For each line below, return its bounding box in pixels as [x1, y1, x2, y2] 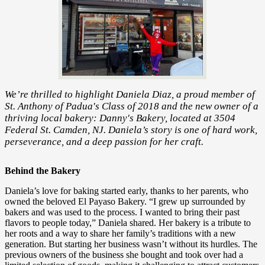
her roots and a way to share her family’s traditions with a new [5, 228, 236, 239]
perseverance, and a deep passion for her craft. [5, 135, 203, 147]
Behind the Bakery [5, 166, 80, 176]
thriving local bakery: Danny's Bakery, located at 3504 [5, 112, 235, 124]
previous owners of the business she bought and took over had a [5, 250, 243, 260]
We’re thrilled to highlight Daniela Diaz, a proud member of [5, 88, 255, 100]
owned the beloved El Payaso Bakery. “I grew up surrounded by [5, 196, 245, 207]
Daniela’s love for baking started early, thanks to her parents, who [5, 186, 248, 196]
